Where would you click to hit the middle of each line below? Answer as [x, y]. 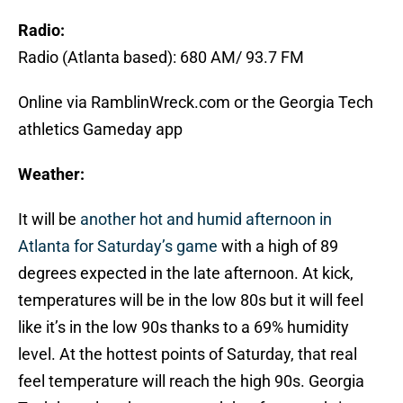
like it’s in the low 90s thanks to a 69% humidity [184, 327]
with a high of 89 [278, 246]
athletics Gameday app [100, 130]
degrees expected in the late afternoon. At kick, [186, 273]
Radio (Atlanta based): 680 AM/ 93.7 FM [161, 58]
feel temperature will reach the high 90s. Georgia [191, 381]
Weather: [51, 175]
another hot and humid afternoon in [206, 219]
